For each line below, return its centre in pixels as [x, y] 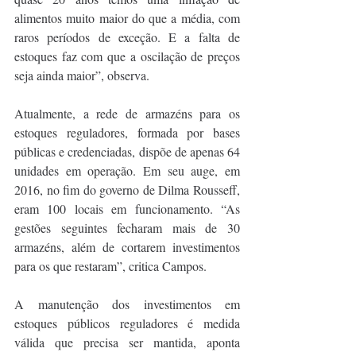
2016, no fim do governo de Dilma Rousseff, [127, 189]
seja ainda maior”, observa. [82, 75]
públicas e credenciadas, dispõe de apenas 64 [127, 151]
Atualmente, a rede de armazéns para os [127, 113]
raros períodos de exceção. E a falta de [127, 37]
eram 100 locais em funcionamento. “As [127, 208]
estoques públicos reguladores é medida [127, 323]
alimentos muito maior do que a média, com [127, 17]
